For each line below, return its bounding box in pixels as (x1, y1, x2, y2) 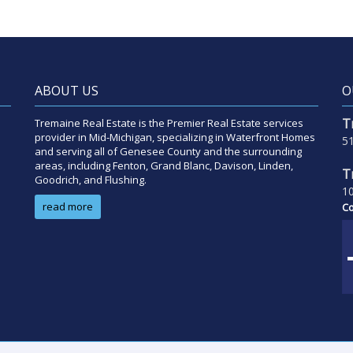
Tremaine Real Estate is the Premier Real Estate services (35, 116, 303, 130)
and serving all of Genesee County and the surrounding (35, 144, 302, 158)
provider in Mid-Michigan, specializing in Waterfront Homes (35, 130, 315, 144)
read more (43, 199, 93, 214)
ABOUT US (35, 82, 98, 99)
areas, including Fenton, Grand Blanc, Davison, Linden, (35, 158, 293, 173)
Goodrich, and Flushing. (35, 173, 147, 187)
